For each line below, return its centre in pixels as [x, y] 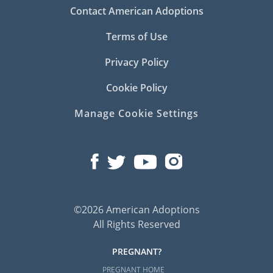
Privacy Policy [136, 62]
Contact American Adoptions [136, 11]
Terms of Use [136, 36]
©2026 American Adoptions [136, 210]
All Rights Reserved [136, 225]
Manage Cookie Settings [136, 113]
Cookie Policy [136, 87]
